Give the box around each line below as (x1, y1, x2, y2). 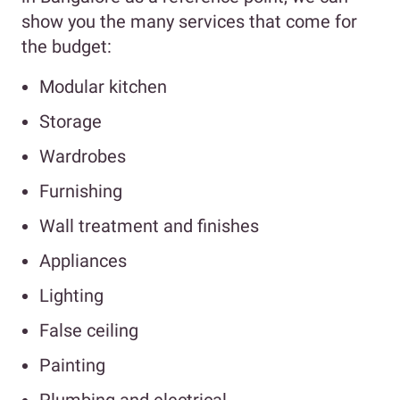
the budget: (21, 36, 112, 58)
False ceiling (39, 320, 138, 342)
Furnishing (39, 180, 122, 203)
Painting (39, 354, 105, 377)
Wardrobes (39, 146, 126, 168)
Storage (39, 111, 102, 133)
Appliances (39, 250, 127, 272)
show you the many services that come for (21, 11, 357, 33)
